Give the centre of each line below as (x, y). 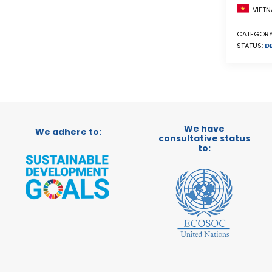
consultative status (204, 138)
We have (204, 129)
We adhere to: (68, 132)
